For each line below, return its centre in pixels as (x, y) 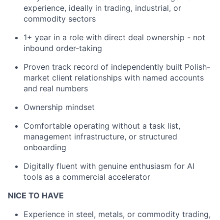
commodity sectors (60, 19)
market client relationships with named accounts (114, 78)
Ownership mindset (59, 107)
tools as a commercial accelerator (87, 177)
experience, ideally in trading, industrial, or (102, 8)
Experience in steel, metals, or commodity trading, (117, 214)
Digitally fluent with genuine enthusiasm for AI (109, 166)
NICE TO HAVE (36, 195)
